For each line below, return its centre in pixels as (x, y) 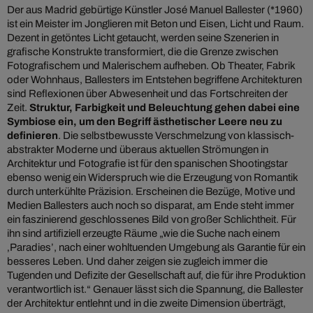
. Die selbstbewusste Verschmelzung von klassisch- (176, 136)
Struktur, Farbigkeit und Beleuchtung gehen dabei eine (165, 108)
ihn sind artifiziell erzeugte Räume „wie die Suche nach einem (144, 234)
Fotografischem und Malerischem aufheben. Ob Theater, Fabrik (151, 66)
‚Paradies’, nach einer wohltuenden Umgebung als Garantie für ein (156, 248)
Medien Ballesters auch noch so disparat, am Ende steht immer (151, 206)
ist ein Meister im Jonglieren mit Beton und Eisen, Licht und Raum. (155, 24)
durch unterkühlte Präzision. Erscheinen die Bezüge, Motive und (151, 192)
